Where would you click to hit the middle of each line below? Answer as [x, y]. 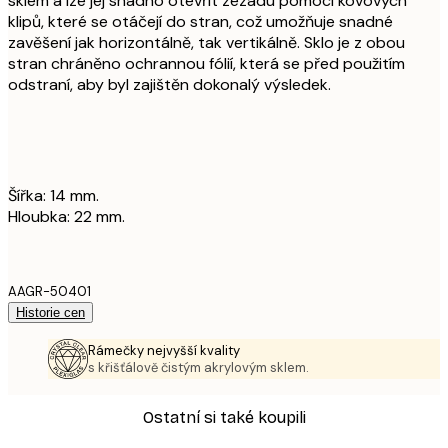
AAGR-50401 [49, 291]
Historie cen [50, 312]
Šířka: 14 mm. [53, 195]
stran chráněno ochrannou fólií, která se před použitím [206, 63]
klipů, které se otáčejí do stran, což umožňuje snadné [200, 21]
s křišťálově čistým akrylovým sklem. [198, 367]
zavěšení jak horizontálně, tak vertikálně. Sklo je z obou [206, 42]
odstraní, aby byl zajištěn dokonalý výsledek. [169, 84]
